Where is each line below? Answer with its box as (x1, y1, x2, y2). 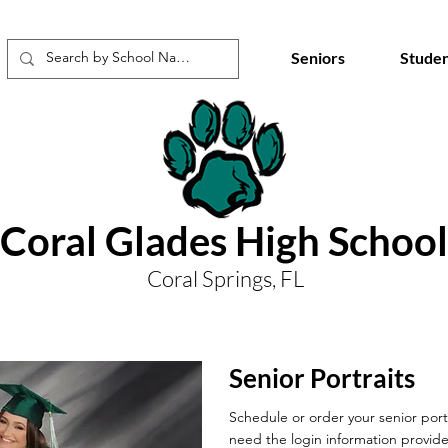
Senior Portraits (229, 362, 415, 394)
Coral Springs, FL (146, 265, 304, 292)
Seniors (290, 48, 345, 67)
